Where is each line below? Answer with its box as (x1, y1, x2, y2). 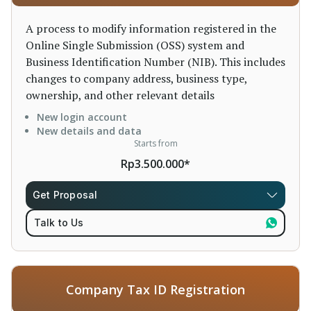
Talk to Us (33, 217, 84, 228)
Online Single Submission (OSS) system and (26, 37, 244, 53)
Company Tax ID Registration (66, 281, 245, 298)
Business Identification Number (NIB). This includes (26, 54, 285, 69)
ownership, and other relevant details (26, 87, 215, 103)
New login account (37, 110, 127, 124)
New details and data (37, 124, 142, 137)
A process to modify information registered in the (26, 21, 276, 36)
